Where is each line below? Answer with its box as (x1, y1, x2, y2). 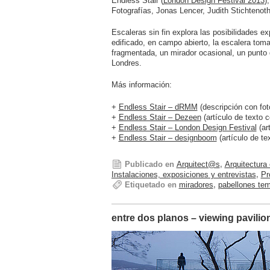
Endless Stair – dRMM (118, 102, 198, 111)
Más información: (111, 80, 172, 90)
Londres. (111, 58, 142, 68)
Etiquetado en (124, 180, 177, 190)
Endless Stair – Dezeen (118, 112, 201, 122)
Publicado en (124, 160, 174, 169)
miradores (178, 180, 213, 190)
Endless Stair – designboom (118, 133, 217, 142)
